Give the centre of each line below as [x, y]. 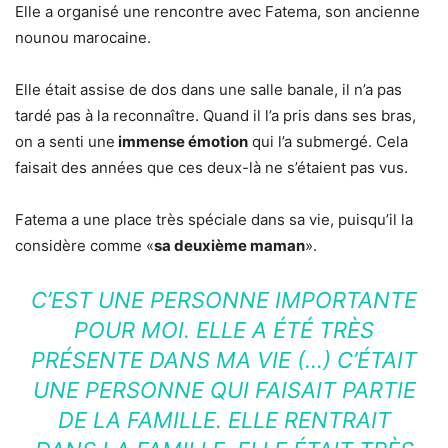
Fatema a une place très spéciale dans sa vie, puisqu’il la [214, 220]
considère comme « [84, 246]
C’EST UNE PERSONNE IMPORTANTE [224, 300]
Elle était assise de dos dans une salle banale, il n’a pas [208, 90]
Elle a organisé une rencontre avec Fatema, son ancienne [217, 12]
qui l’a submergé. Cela [328, 142]
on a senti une [65, 142]
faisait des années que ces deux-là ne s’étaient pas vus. [211, 168]
